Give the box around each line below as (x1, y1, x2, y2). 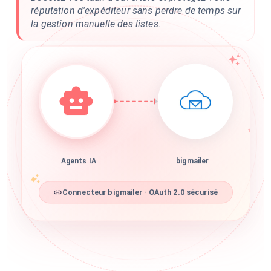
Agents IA (60, 160, 96, 169)
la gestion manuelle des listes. (31, 18, 161, 30)
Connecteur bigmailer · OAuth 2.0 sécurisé (62, 191, 218, 201)
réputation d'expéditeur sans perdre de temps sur (31, 5, 241, 16)
